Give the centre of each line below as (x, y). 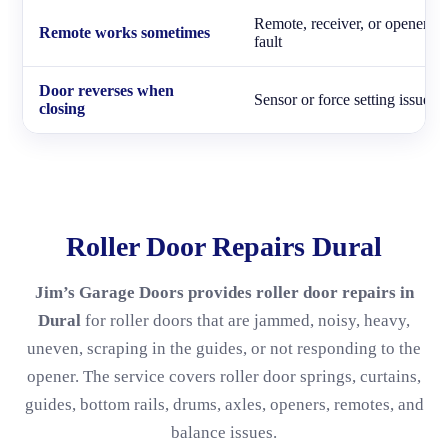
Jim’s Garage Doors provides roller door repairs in (224, 292)
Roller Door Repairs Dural (224, 246)
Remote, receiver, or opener (341, 23)
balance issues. (224, 432)
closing (62, 108)
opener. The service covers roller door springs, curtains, (224, 376)
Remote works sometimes (124, 32)
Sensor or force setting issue (342, 99)
